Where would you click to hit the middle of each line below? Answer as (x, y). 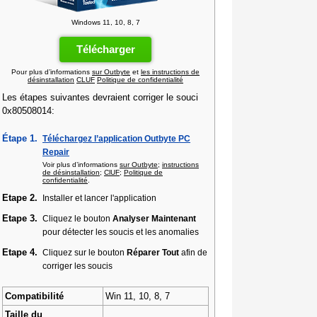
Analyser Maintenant (154, 218)
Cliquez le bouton (77, 218)
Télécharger (105, 49)
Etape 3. (20, 218)
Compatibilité (34, 296)
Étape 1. (20, 138)
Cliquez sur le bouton (85, 252)
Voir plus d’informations (81, 165)
